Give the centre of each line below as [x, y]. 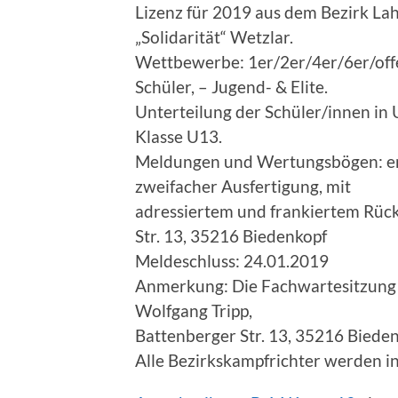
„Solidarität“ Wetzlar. [214, 36]
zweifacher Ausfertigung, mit [243, 186]
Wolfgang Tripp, [194, 310]
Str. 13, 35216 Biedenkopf [231, 235]
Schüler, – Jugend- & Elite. [231, 86]
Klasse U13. [179, 136]
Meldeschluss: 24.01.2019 [232, 260]
